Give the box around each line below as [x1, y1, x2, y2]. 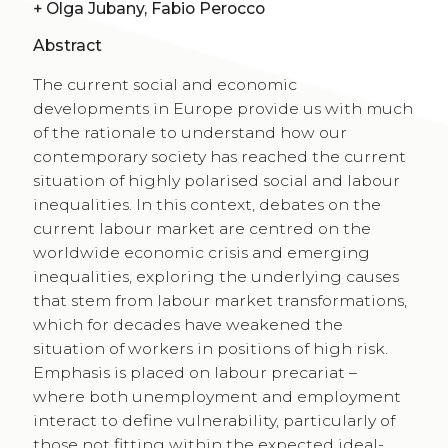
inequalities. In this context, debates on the [32, 195, 381, 215]
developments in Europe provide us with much [32, 99, 413, 119]
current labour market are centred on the [32, 219, 371, 239]
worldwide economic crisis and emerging [32, 243, 370, 263]
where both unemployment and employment [32, 387, 401, 407]
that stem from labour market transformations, [32, 291, 407, 311]
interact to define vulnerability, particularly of [32, 411, 395, 431]
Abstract [32, 35, 102, 55]
